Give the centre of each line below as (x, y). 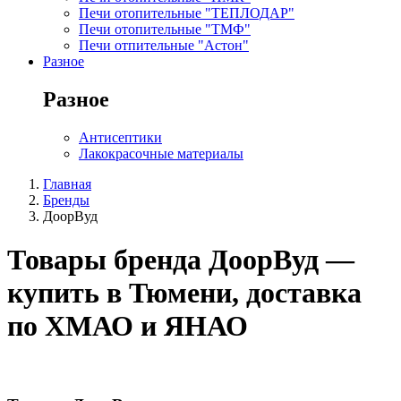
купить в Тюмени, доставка (184, 293)
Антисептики (120, 137)
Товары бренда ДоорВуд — (181, 260)
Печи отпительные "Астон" (164, 46)
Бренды (66, 200)
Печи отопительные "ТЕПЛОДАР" (187, 13)
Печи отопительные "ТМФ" (165, 30)
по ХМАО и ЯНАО (128, 326)
